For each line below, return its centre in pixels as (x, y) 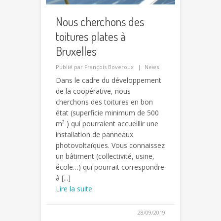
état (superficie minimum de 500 (107, 113)
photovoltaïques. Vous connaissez (110, 146)
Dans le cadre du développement (109, 80)
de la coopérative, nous (93, 91)
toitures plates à (91, 37)
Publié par (70, 67)
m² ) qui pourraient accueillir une (107, 124)
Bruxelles (76, 51)
